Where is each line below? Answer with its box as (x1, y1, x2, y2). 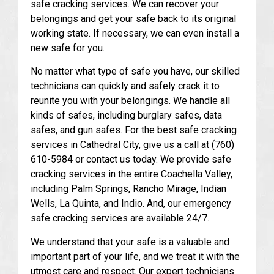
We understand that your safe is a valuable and (31, 235, 229, 248)
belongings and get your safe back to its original (31, 12, 236, 24)
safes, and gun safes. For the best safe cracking (31, 124, 237, 136)
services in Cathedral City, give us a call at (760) (31, 139, 234, 151)
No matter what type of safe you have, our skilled (31, 65, 240, 78)
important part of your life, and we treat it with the (31, 250, 240, 262)
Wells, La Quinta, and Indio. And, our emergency (31, 198, 231, 210)
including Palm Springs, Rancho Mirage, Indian (31, 183, 226, 195)
